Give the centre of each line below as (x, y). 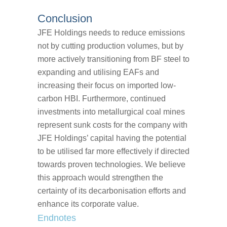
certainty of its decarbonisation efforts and (112, 191)
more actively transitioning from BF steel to (113, 59)
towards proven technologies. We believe (111, 164)
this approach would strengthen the (100, 177)
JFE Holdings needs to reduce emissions (111, 32)
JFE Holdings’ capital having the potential (112, 138)
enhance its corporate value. (88, 204)
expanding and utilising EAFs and (98, 72)
